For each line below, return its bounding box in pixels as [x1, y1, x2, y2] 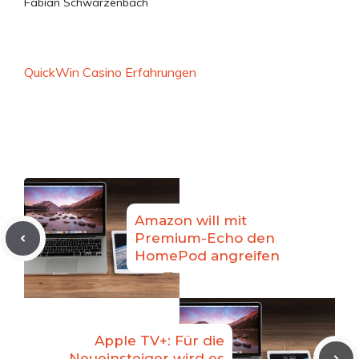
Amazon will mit [135, 212, 247, 229]
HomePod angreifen [135, 248, 280, 264]
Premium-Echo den [135, 230, 275, 247]
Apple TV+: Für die [95, 333, 224, 349]
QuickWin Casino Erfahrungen [24, 64, 196, 81]
